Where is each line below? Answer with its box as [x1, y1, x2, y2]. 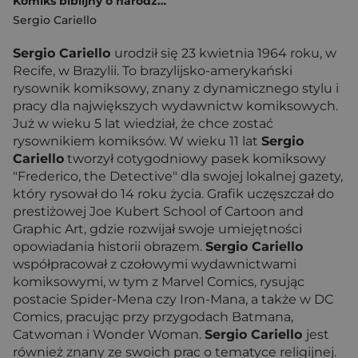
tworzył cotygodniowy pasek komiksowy [64, 151, 326, 166]
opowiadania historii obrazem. [13, 239, 205, 254]
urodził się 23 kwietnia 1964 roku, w [114, 46, 336, 61]
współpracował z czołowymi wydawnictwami [13, 257, 296, 272]
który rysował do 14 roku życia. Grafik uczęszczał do [13, 186, 334, 201]
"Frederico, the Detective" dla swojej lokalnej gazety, [13, 169, 343, 184]
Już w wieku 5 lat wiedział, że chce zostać [13, 116, 273, 131]
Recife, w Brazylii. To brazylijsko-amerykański [13, 63, 292, 78]
